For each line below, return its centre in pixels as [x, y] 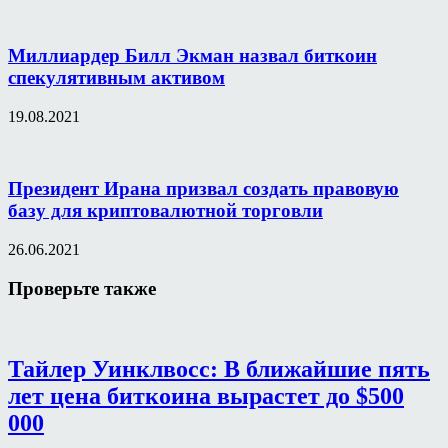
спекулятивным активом [116, 77]
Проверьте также [82, 288]
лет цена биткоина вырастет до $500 [206, 396]
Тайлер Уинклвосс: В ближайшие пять [219, 369]
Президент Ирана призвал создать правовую [203, 189]
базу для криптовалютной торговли [165, 211]
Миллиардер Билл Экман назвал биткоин [192, 55]
